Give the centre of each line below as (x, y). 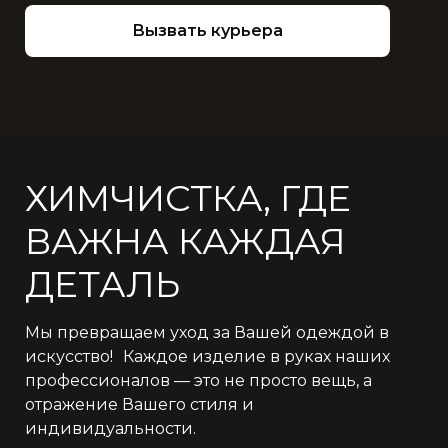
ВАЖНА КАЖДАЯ (185, 241)
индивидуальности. (110, 428)
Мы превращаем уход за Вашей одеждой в (207, 332)
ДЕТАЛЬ (102, 284)
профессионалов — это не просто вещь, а (198, 380)
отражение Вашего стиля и (139, 404)
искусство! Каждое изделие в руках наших (207, 356)
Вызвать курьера (207, 30)
